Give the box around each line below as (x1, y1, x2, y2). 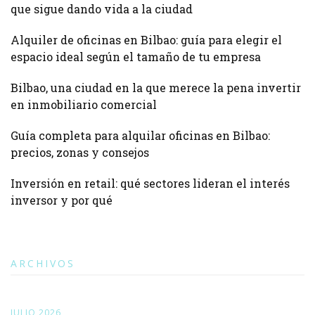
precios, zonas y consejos (11, 145, 149, 160)
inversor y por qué (11, 193, 112, 208)
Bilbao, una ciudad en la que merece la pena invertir (11, 80, 301, 96)
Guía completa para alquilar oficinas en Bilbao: (11, 128, 270, 143)
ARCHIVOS (11, 257, 75, 271)
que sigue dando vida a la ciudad (11, 1, 193, 17)
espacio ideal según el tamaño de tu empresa (11, 49, 261, 65)
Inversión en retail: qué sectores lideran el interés (11, 176, 290, 191)
